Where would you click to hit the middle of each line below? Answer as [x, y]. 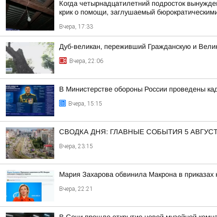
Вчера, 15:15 [85, 104]
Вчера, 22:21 [76, 189]
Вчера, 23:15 [76, 146]
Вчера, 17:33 [76, 27]
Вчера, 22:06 [86, 61]
